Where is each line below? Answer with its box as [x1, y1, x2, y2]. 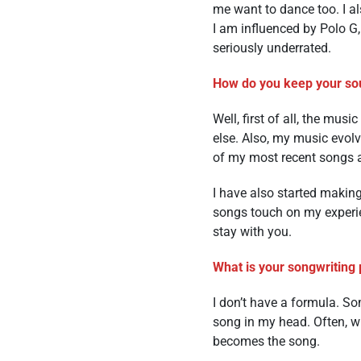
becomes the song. [213, 334, 320, 349]
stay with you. [213, 224, 292, 239]
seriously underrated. [213, 40, 331, 56]
